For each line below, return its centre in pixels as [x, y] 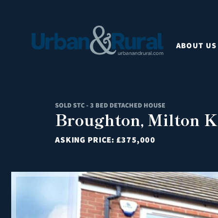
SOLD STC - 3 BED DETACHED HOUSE [110, 105]
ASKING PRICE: [86, 140]
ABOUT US [196, 45]
